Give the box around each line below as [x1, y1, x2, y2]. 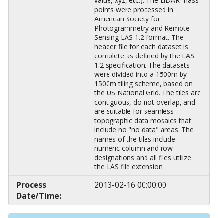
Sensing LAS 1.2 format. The [94, 33, 183, 42]
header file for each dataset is [94, 42, 188, 52]
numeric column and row [94, 144, 173, 153]
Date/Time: [17, 190, 61, 201]
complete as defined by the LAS [94, 51, 194, 61]
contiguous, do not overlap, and [94, 97, 195, 107]
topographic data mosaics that [94, 116, 191, 126]
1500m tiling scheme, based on [94, 79, 193, 89]
